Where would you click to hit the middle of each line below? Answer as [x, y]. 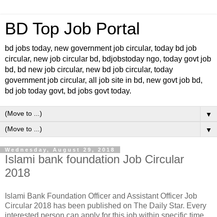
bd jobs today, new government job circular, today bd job [101, 48]
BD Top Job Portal [72, 29]
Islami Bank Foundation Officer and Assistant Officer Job [101, 196]
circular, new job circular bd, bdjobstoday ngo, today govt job [108, 59]
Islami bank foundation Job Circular [94, 159]
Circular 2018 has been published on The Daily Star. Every [106, 205]
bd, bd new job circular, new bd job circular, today [89, 70]
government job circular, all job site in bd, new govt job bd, [104, 80]
